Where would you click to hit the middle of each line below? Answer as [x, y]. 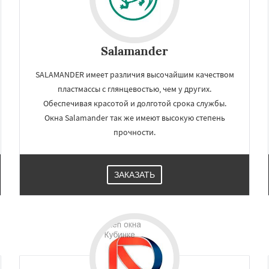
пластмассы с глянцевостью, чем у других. [134, 89]
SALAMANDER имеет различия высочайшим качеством [134, 74]
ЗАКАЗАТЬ [134, 175]
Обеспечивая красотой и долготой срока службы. [134, 103]
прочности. [134, 132]
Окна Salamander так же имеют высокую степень [134, 118]
